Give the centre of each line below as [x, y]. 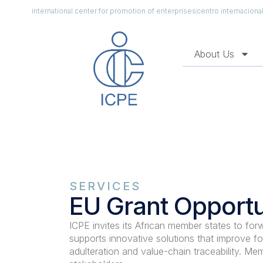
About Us [215, 54]
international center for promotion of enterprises [114, 11]
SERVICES [105, 186]
